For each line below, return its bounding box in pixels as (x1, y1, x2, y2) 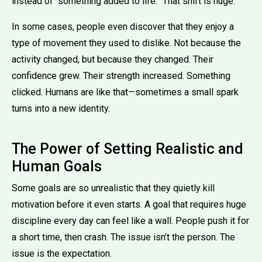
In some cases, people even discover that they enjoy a (12, 20, 234, 32)
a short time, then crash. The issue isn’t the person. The (12, 231, 235, 243)
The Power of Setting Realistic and (12, 140, 243, 157)
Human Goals (12, 157, 102, 175)
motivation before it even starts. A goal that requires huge (12, 198, 246, 210)
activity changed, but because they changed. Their (12, 53, 213, 65)
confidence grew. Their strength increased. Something (12, 70, 230, 81)
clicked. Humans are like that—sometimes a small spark (12, 86, 239, 98)
